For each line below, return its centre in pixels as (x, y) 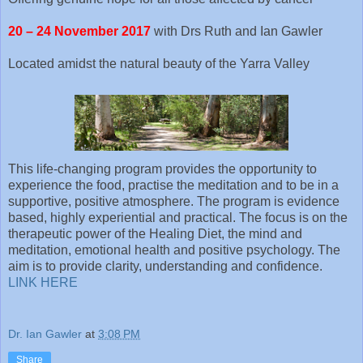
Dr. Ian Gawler (45, 333)
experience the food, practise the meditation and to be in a (173, 185)
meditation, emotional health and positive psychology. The (174, 250)
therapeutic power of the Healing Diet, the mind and (155, 233)
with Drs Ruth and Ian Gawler (238, 31)
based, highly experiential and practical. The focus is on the (178, 217)
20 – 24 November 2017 (81, 31)
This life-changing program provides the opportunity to (162, 169)
